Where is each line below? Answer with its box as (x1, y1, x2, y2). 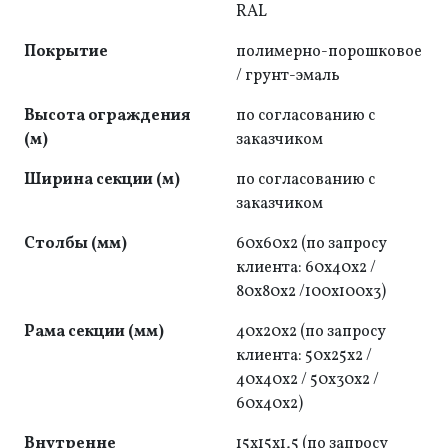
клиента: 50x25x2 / (236, 345, 372, 367)
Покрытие (24, 41, 108, 63)
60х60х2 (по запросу (236, 233, 387, 255)
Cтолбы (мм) (24, 233, 127, 255)
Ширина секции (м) (24, 169, 180, 191)
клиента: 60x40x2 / (236, 257, 376, 279)
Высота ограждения (24, 105, 191, 127)
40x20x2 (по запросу (236, 321, 386, 343)
